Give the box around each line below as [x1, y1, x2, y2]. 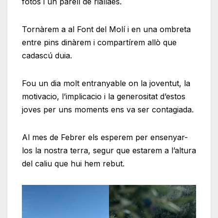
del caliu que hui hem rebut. [22, 159, 125, 169]
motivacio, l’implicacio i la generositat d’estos [22, 91, 185, 102]
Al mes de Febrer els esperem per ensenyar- [22, 132, 188, 143]
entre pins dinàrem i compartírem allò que [22, 37, 177, 48]
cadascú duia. [22, 51, 72, 61]
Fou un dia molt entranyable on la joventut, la [22, 78, 190, 89]
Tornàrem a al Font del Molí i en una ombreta [22, 24, 191, 35]
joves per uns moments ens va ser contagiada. [22, 105, 194, 115]
